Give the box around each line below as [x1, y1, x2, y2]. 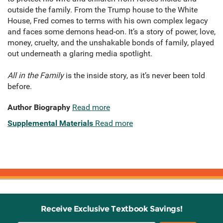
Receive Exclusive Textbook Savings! [40, 204, 183, 214]
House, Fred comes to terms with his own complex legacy [7, 16, 208, 26]
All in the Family [7, 71, 64, 81]
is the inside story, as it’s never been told [64, 71, 205, 81]
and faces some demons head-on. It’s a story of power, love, [7, 27, 216, 37]
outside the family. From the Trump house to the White [7, 5, 198, 15]
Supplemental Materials [7, 118, 93, 128]
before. [7, 82, 32, 92]
